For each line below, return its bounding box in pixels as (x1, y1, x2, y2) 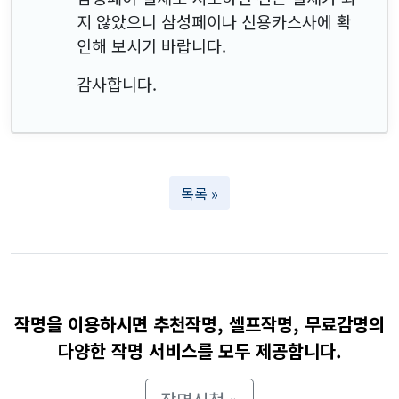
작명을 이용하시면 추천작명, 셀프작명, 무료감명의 (14, 310, 385, 337)
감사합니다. (77, 71, 157, 95)
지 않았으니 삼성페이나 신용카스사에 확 (77, 9, 352, 33)
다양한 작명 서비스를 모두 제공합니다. (57, 337, 342, 363)
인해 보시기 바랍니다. (77, 33, 226, 57)
